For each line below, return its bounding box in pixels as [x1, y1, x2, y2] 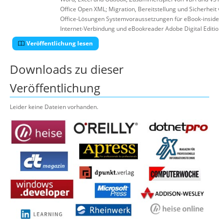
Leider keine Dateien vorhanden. [10, 103, 98, 111]
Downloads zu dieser [10, 61, 124, 77]
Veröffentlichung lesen [26, 39, 93, 47]
